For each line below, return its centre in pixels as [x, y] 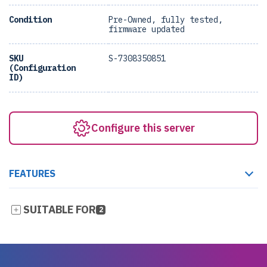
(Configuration [42, 68]
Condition [30, 20]
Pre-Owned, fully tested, [166, 20]
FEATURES [32, 173]
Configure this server [143, 128]
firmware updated [147, 29]
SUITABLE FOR [60, 209]
